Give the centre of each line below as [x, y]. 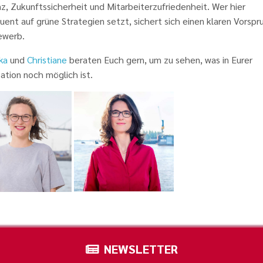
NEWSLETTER [141, 249]
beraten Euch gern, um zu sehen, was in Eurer [160, 60]
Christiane [47, 60]
